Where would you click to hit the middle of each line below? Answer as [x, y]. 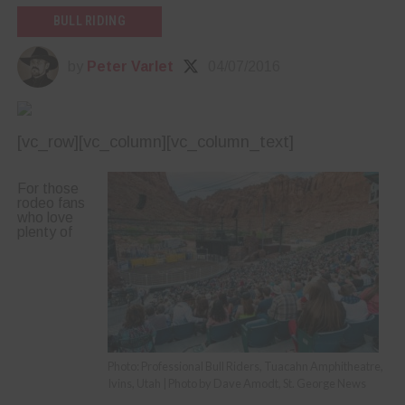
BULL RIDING [89, 21]
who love [45, 217]
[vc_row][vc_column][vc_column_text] [155, 141]
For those [47, 188]
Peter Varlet [130, 66]
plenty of [44, 231]
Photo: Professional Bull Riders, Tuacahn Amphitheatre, [246, 366]
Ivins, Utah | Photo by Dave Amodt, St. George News [237, 383]
